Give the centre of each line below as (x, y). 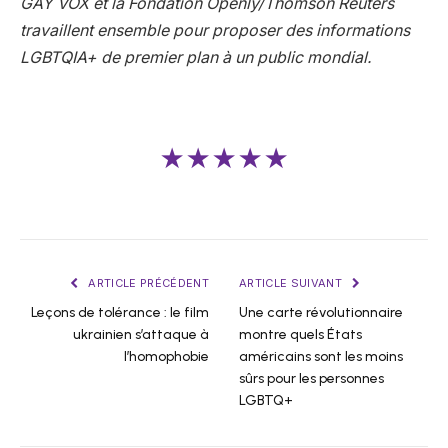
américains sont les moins (321, 356)
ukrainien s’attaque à (141, 334)
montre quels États (300, 334)
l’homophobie (166, 356)
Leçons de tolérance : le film (120, 312)
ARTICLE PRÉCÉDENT (147, 282)
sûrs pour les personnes (311, 378)
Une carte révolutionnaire (321, 312)
